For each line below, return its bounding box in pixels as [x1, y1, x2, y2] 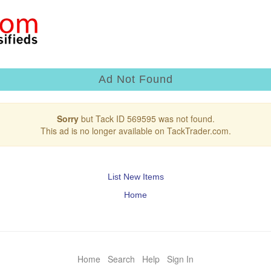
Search [108, 252, 135, 265]
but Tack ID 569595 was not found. [78, 112, 215, 125]
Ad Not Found [98, 73, 173, 85]
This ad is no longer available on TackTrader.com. [40, 124, 231, 137]
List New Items [107, 171, 164, 181]
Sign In [167, 252, 194, 265]
